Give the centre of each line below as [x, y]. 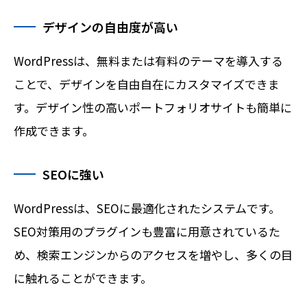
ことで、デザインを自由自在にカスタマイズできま [147, 84]
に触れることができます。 [83, 278]
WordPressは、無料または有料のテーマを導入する [148, 61]
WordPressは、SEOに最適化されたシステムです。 [147, 208]
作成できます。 [54, 131]
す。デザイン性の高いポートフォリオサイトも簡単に [153, 108]
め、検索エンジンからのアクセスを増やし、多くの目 [153, 255]
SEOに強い [73, 174]
